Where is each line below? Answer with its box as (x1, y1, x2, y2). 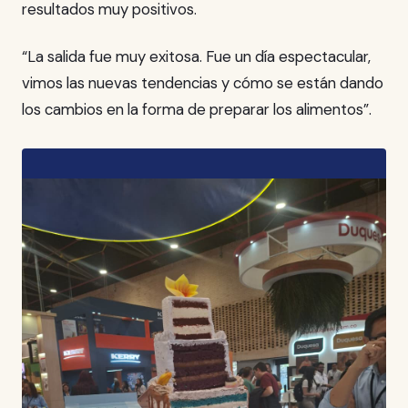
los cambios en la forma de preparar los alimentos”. (22, 98, 372, 119)
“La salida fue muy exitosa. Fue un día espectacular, (22, 46, 371, 66)
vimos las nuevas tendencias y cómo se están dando (22, 72, 383, 93)
